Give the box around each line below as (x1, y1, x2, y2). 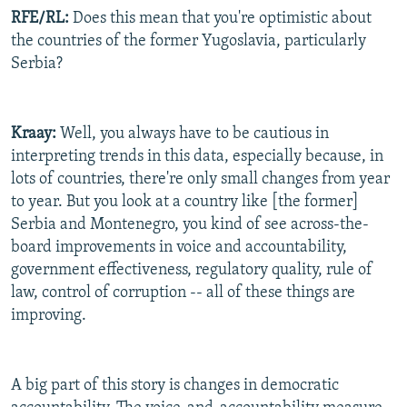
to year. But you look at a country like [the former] (11, 194, 359, 212)
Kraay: (11, 125, 56, 144)
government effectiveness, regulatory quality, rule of (11, 262, 372, 280)
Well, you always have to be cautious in (56, 125, 329, 144)
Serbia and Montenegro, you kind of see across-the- (11, 216, 369, 234)
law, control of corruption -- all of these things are (11, 284, 355, 303)
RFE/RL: (11, 10, 69, 28)
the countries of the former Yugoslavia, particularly (11, 33, 366, 51)
